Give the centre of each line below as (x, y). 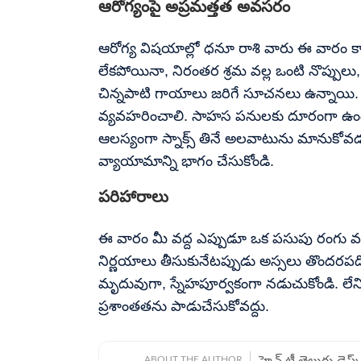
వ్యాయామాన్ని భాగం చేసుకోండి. (186, 161)
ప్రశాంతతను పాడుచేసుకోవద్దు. (184, 306)
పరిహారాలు (133, 196)
